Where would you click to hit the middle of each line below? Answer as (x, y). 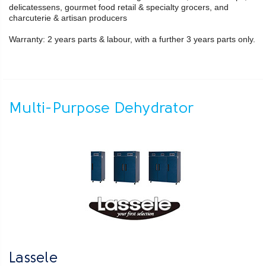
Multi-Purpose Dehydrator (101, 109)
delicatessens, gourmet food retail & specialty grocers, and (119, 7)
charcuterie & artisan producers (68, 18)
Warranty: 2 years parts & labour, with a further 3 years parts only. (132, 39)
